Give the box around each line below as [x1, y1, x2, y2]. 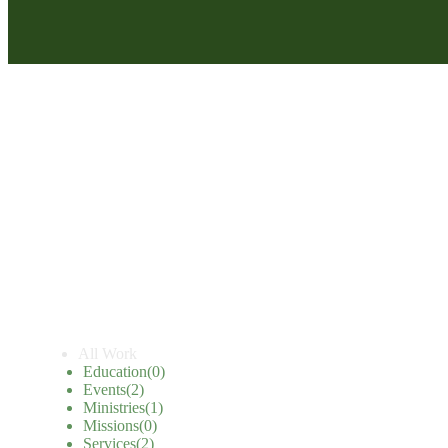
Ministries [83, 398, 145, 416]
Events [83, 380, 126, 398]
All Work [78, 344, 137, 362]
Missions [83, 416, 139, 434]
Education [83, 362, 147, 380]
